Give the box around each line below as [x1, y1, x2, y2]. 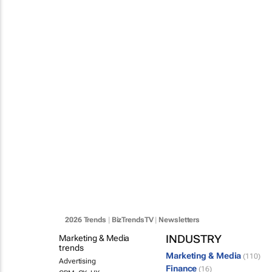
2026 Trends [65, 216, 106, 224]
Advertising [59, 257, 96, 265]
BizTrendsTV [111, 216, 154, 224]
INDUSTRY [166, 233, 222, 245]
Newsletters [158, 216, 200, 224]
